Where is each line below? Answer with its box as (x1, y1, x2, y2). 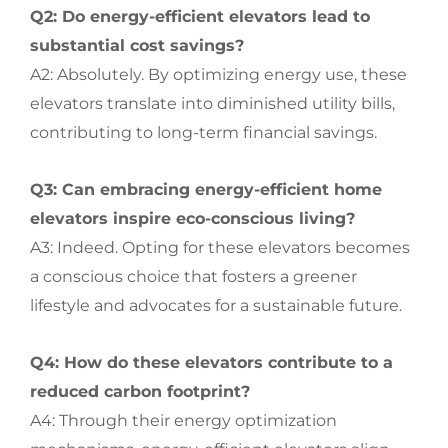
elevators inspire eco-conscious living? (30, 209, 355, 228)
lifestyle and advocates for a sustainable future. (30, 296, 402, 315)
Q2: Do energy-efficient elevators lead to (30, 7, 370, 26)
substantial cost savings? (30, 36, 244, 55)
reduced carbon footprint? (30, 382, 250, 401)
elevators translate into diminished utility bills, (30, 94, 395, 113)
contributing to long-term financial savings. (30, 123, 377, 142)
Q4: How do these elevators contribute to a (30, 353, 393, 372)
